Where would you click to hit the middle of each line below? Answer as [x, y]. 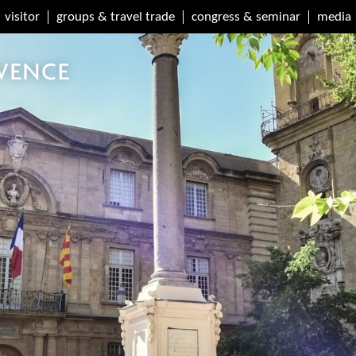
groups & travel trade [116, 17]
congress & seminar [246, 17]
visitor [22, 17]
